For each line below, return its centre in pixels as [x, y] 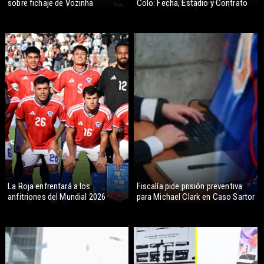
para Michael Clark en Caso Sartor [196, 197]
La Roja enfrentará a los [49, 186]
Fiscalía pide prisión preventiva [189, 186]
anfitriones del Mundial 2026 [57, 197]
